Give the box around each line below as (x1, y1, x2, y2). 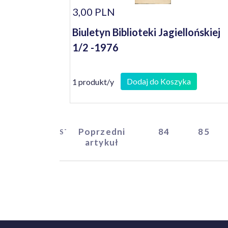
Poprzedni (78, 126, 126, 137)
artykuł (84, 137, 119, 148)
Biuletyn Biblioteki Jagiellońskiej (72, 26, 220, 38)
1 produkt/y (72, 76, 114, 87)
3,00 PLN (72, 6, 115, 18)
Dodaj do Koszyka (127, 76, 191, 86)
